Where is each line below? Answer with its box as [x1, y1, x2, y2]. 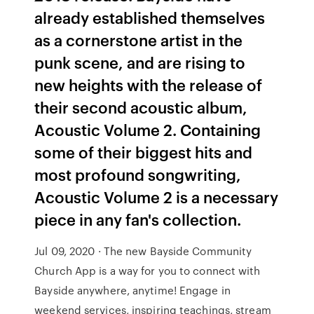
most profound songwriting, [34, 163, 242, 185]
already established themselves [34, 6, 266, 28]
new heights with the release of [34, 74, 263, 95]
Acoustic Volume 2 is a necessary [34, 186, 279, 207]
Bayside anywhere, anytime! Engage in [34, 282, 231, 298]
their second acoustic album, [34, 96, 248, 118]
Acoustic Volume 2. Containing [34, 118, 261, 140]
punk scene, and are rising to [34, 51, 246, 73]
